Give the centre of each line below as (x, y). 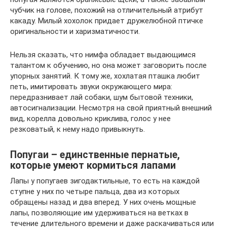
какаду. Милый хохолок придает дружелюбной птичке (107, 21)
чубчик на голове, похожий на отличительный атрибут (107, 10)
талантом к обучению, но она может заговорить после (108, 65)
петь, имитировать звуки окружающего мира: (91, 87)
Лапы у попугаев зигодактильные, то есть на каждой (105, 181)
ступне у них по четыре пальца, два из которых (95, 192)
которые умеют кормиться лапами (93, 166)
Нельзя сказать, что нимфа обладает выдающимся (103, 55)
